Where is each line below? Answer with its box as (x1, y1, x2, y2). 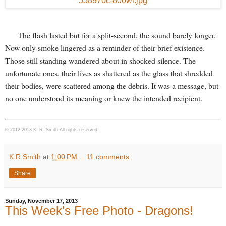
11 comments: (86, 153, 132, 161)
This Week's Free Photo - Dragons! (5, 204, 193, 218)
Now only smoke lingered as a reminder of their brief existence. (5, 42, 205, 53)
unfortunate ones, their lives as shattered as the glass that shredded (5, 68, 213, 79)
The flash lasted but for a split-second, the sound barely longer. (5, 30, 216, 41)
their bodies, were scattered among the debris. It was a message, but (5, 80, 218, 91)
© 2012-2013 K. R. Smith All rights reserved (5, 127, 97, 133)
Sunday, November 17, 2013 (5, 198, 78, 204)
